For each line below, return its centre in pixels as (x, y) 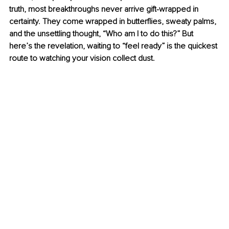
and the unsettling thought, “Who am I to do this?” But (102, 34)
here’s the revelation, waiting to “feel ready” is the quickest (114, 46)
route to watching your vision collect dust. (82, 59)
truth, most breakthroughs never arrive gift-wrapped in (105, 9)
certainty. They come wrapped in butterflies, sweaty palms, (114, 22)
